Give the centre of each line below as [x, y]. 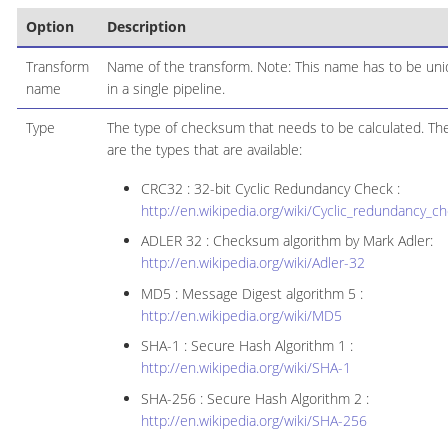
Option [49, 26]
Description [146, 26]
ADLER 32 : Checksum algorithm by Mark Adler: [286, 241]
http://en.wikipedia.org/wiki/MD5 [241, 315]
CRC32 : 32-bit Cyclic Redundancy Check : [270, 188]
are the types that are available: [204, 149]
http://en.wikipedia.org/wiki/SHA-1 [245, 368]
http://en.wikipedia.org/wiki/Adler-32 [252, 263]
